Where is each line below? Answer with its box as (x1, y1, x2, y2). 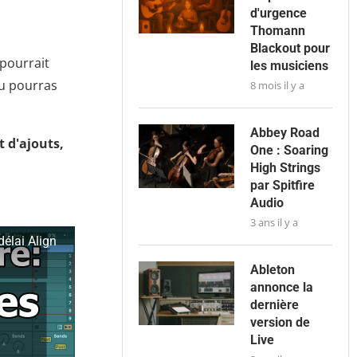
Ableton (250, 262, 296, 278)
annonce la (250, 280, 314, 296)
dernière (250, 297, 300, 313)
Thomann (250, 23, 306, 39)
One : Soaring (250, 143, 329, 159)
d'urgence (250, 6, 308, 22)
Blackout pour (250, 41, 331, 57)
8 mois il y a (250, 78, 305, 93)
